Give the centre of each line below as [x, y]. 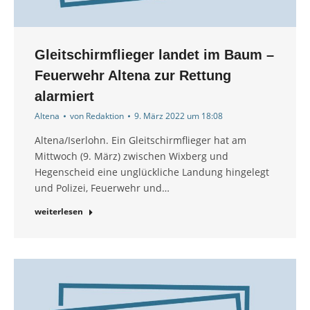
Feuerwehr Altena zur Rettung [133, 76]
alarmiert [64, 97]
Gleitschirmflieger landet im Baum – [154, 55]
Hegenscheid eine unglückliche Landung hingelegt [152, 172]
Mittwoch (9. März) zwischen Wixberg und [131, 156]
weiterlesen [59, 212]
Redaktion [105, 116]
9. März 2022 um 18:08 [179, 116]
